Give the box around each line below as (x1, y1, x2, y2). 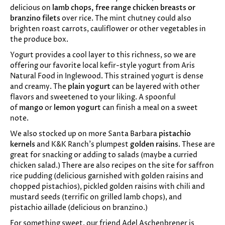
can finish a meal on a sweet (102, 103, 198, 113)
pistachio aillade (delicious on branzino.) (10, 202, 148, 212)
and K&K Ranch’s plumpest (37, 139, 129, 149)
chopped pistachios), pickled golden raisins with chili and (10, 181, 205, 191)
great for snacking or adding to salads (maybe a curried (10, 150, 197, 160)
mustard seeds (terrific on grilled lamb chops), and (10, 192, 182, 202)
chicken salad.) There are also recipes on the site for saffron (10, 160, 214, 170)
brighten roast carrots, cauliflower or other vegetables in (10, 24, 206, 34)
